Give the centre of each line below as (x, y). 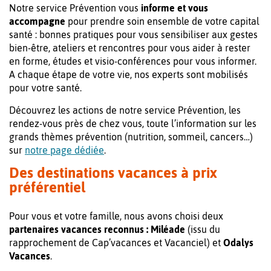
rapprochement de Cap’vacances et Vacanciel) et (116, 243)
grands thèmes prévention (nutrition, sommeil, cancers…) (131, 137)
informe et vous (175, 8)
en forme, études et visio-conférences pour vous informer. (133, 61)
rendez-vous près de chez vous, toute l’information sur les (133, 124)
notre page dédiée (64, 150)
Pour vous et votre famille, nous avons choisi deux (116, 216)
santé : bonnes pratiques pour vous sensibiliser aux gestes (133, 35)
